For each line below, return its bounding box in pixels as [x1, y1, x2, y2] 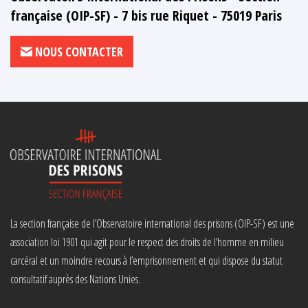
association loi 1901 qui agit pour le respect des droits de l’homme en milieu [10, 234, 284, 250]
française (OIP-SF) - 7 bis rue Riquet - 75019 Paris [10, 6, 282, 25]
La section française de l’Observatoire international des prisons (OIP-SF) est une [10, 216, 294, 232]
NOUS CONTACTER [32, 43, 123, 60]
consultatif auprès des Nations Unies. [10, 272, 140, 287]
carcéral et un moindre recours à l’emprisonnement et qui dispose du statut [10, 253, 283, 269]
